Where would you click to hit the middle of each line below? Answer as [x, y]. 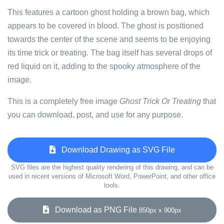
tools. [112, 185]
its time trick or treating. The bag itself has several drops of [110, 53]
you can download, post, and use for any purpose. [95, 115]
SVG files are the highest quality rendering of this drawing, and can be [112, 167]
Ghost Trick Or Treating [160, 101]
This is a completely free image [63, 101]
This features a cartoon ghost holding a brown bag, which [108, 12]
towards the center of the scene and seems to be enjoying [109, 39]
